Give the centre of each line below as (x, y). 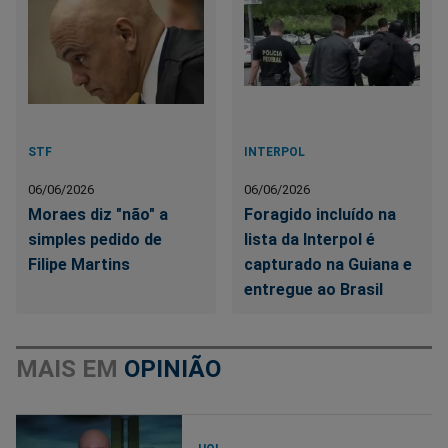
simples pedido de (95, 239)
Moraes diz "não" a (98, 214)
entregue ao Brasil (314, 289)
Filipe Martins (79, 264)
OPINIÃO (172, 368)
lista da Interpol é (310, 239)
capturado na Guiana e (328, 264)
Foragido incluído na (320, 214)
